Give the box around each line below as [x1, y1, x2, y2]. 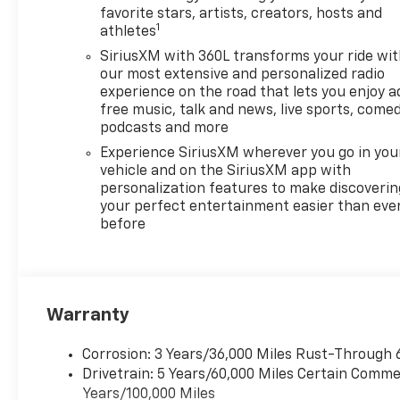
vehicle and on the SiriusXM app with [100, 163, 352, 179]
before [100, 217, 146, 232]
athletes [100, 24, 157, 39]
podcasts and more [100, 121, 229, 136]
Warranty [46, 305, 130, 324]
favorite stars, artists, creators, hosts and [100, 6, 383, 21]
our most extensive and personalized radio [100, 67, 386, 82]
